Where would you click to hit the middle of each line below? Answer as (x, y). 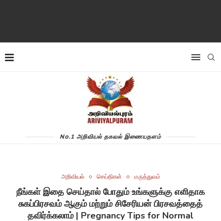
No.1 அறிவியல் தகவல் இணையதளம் (110, 136)
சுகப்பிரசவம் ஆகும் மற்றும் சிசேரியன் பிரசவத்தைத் (110, 204)
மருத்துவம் (147, 177)
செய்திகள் (109, 177)
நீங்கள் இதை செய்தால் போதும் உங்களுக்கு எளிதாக (110, 192)
